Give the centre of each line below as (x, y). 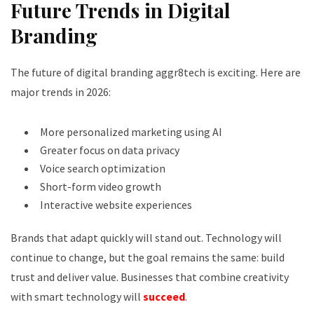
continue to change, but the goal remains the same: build (148, 257)
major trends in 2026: (61, 91)
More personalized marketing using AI (131, 131)
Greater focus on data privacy (110, 150)
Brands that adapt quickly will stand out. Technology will (146, 237)
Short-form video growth (101, 186)
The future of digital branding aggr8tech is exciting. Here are (156, 72)
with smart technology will (77, 296)
